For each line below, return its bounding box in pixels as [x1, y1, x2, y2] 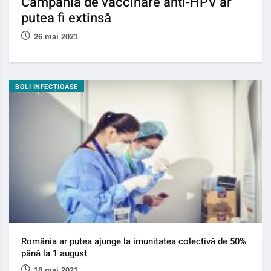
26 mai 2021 [34, 31, 78, 41]
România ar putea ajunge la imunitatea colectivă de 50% [21, 234, 246, 248]
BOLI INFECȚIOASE [15, 81, 78, 92]
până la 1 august [21, 246, 87, 260]
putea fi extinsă [21, 8, 111, 28]
